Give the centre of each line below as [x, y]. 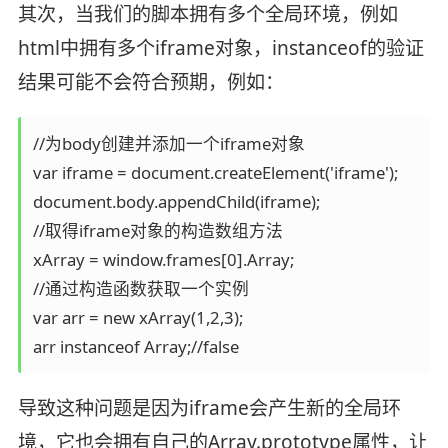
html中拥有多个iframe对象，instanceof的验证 [220, 47]
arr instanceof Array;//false [135, 346]
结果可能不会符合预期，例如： [150, 81]
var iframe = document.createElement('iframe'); [215, 172]
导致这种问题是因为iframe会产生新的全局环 [209, 407]
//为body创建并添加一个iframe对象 [168, 143]
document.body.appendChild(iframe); [176, 201]
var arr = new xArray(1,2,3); [139, 317]
